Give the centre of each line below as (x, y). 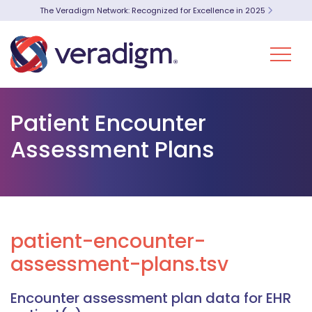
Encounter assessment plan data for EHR (151, 298)
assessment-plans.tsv (119, 264)
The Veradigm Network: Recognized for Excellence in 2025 (154, 10)
